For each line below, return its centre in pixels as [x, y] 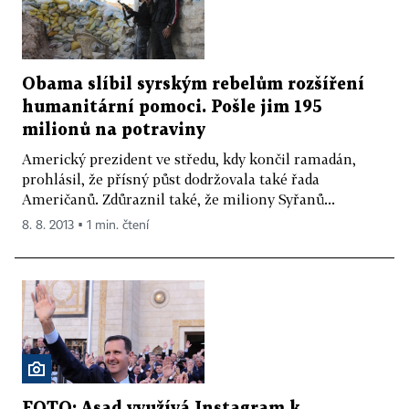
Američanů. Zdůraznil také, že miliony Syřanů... [178, 199]
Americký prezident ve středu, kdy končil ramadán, [189, 159]
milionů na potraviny [114, 131]
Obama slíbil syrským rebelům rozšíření [193, 85]
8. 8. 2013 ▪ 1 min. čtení [85, 226]
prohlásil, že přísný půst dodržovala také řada [171, 179]
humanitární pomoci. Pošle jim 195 [172, 108]
